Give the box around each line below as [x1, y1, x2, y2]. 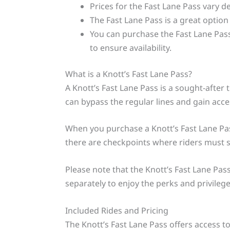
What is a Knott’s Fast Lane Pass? [65, 68, 192, 80]
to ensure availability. [89, 42, 171, 53]
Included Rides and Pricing [65, 204, 168, 216]
